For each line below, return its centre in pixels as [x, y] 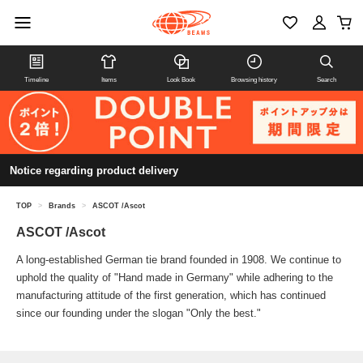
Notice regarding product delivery [94, 171]
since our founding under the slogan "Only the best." [139, 314]
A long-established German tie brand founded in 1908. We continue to [179, 260]
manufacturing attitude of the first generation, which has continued [171, 296]
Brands [62, 206]
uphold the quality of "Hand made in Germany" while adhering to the [175, 278]
